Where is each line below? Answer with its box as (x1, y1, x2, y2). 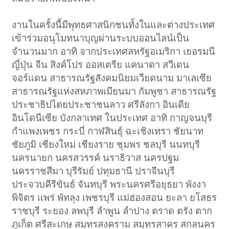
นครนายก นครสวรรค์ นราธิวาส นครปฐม (12, 152, 179, 163)
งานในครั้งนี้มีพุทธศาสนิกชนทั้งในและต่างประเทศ (12, 19, 215, 30)
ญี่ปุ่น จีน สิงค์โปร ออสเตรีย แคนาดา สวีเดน (12, 59, 190, 70)
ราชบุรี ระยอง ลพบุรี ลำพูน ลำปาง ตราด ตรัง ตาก (12, 205, 213, 216)
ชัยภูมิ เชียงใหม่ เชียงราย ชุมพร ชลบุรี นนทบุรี (12, 139, 200, 150)
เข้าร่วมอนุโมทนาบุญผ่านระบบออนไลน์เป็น (12, 32, 190, 43)
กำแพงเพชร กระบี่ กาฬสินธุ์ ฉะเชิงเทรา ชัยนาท (12, 125, 204, 136)
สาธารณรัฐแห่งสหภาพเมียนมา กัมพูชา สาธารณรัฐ (12, 85, 217, 97)
